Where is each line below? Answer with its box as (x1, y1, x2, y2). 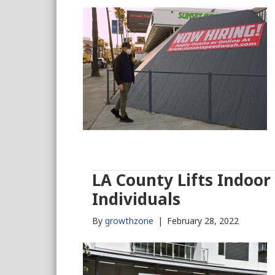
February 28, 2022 (166, 215, 239, 227)
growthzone (104, 215, 153, 227)
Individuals (91, 188, 180, 210)
